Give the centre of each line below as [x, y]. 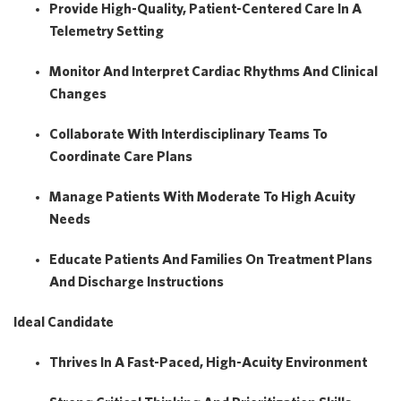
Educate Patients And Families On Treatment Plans [211, 259]
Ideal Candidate [64, 321]
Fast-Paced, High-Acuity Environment [247, 362]
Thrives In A [88, 362]
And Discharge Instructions [137, 281]
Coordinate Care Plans [121, 156]
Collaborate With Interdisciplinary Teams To [188, 133]
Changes [78, 93]
